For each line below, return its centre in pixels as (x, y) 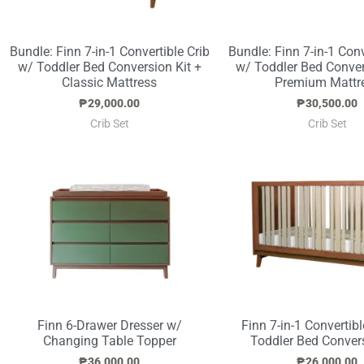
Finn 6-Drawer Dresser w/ (109, 325)
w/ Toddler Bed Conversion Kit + (109, 67)
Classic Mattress (110, 82)
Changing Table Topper (109, 340)
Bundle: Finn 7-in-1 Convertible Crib (109, 51)
